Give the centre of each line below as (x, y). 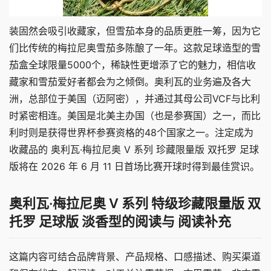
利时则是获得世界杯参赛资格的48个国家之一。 (112, 133)
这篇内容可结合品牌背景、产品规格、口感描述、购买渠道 (135, 257)
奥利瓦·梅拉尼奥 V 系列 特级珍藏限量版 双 (135, 204)
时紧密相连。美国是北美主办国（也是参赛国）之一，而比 (135, 116)
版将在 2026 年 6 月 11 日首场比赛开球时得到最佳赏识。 (134, 167)
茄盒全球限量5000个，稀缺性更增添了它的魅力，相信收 (132, 65)
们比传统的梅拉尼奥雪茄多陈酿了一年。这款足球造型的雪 (135, 48)
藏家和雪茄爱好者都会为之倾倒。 (82, 82)
